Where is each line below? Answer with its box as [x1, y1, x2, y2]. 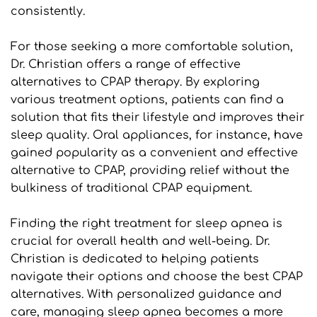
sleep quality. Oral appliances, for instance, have [11, 128, 303, 142]
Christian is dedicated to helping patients [11, 252, 259, 265]
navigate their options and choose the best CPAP [11, 270, 303, 283]
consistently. [11, 4, 85, 18]
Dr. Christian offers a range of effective [11, 57, 241, 71]
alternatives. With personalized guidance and [11, 287, 282, 301]
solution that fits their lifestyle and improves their [11, 110, 304, 124]
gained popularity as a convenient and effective [11, 146, 298, 159]
